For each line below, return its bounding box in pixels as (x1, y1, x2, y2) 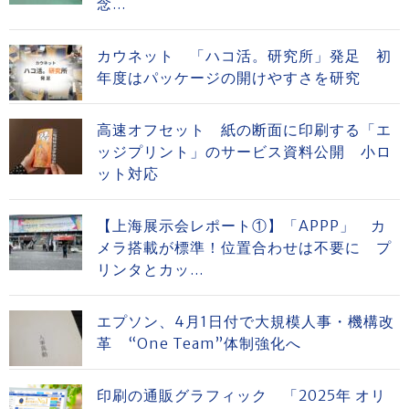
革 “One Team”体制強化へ (97, 334, 301, 352)
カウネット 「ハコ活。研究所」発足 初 (97, 47, 392, 65)
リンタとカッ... (97, 260, 204, 278)
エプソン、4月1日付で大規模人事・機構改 (97, 312, 394, 330)
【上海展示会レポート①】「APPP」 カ (97, 216, 386, 235)
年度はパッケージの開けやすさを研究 (97, 68, 361, 87)
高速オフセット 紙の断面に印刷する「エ (97, 121, 392, 139)
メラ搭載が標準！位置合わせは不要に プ (97, 238, 392, 257)
